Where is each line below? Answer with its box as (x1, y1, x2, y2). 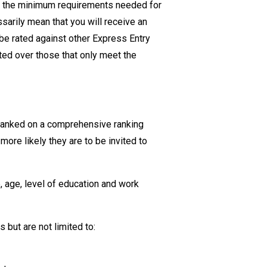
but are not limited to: (7, 221, 95, 232)
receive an (101, 15, 147, 27)
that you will (52, 15, 102, 27)
